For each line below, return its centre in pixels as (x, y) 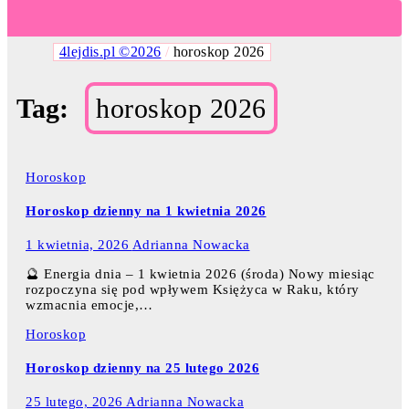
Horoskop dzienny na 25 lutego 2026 (142, 368)
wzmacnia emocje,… (89, 305)
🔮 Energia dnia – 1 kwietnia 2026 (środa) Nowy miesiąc (200, 274)
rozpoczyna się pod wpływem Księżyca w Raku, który (193, 290)
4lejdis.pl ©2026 (110, 52)
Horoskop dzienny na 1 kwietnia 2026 (146, 211)
